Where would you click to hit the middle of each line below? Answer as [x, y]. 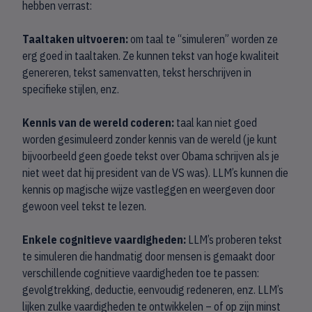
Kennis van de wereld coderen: [99, 123]
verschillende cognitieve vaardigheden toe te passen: [141, 273]
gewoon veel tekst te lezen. [84, 206]
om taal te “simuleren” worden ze [203, 39]
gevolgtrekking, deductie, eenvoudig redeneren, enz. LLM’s [153, 290]
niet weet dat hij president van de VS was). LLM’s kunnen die [155, 173]
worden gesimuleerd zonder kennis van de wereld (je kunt [150, 139]
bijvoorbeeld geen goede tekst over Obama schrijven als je [151, 156]
